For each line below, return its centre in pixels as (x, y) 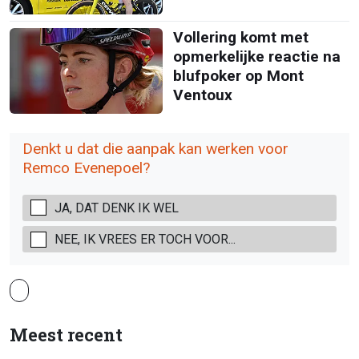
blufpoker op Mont (238, 75)
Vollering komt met (240, 37)
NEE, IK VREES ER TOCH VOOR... (145, 240)
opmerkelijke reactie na (256, 56)
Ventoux (202, 95)
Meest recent (66, 334)
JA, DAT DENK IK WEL (117, 208)
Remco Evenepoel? (86, 167)
